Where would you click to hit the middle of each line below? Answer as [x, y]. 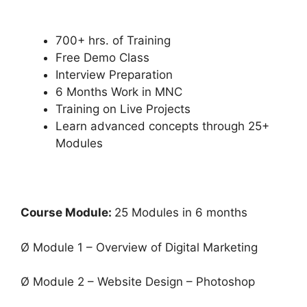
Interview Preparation [114, 75]
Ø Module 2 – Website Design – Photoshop [138, 282]
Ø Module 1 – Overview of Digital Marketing [139, 247]
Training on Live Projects [123, 109]
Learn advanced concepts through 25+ [162, 126]
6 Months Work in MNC [119, 92]
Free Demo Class [102, 58]
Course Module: [67, 213]
